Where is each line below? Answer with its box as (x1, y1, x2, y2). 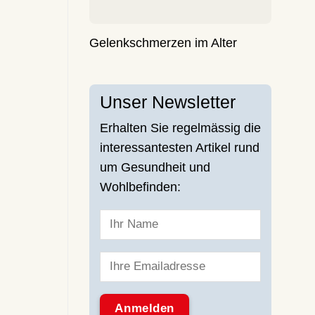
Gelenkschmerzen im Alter (89, 36, 237, 51)
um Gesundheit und (100, 160, 210, 175)
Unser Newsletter (100, 93, 236, 112)
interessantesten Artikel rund (100, 141, 259, 155)
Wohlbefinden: (100, 180, 181, 195)
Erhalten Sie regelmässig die (100, 121, 261, 136)
